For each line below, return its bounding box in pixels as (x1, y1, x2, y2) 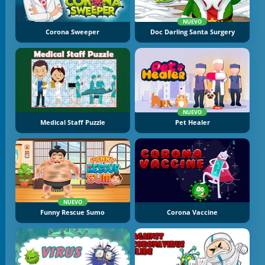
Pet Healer (174, 118, 210, 127)
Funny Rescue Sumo (40, 208, 105, 217)
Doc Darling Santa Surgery (150, 28, 235, 37)
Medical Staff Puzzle (40, 118, 105, 127)
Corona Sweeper (46, 28, 100, 37)
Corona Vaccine (167, 208, 218, 217)
